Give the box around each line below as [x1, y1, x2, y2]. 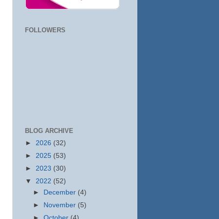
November [44, 201, 78, 209]
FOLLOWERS [25, 26, 66, 34]
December [44, 189, 78, 196]
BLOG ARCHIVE [25, 127, 73, 134]
